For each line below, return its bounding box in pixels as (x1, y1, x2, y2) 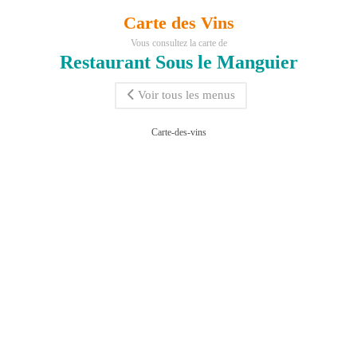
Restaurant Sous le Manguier (59, 52, 298, 73)
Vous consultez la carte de (130, 37, 227, 49)
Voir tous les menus (137, 88, 235, 102)
